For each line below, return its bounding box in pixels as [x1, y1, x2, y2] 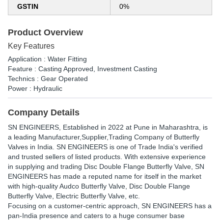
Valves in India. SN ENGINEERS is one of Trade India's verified [8, 143, 203, 151]
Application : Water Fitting [8, 55, 87, 63]
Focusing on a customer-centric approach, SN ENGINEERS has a [8, 202, 212, 210]
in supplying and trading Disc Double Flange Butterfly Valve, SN [8, 163, 204, 170]
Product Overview [8, 27, 83, 37]
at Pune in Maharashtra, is [124, 123, 208, 131]
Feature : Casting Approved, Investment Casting [8, 65, 157, 73]
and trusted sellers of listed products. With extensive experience [8, 153, 206, 161]
